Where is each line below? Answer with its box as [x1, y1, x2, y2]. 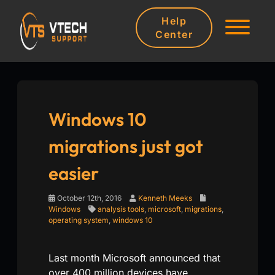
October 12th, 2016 [55, 193, 122, 203]
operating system [48, 215, 109, 225]
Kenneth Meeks [138, 193, 192, 203]
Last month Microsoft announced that [48, 251, 220, 264]
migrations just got [48, 134, 203, 158]
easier [48, 161, 99, 185]
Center [155, 28, 193, 41]
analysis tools [98, 204, 144, 214]
